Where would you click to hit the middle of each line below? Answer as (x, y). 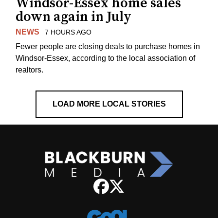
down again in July (73, 17)
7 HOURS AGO (68, 32)
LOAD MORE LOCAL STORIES (109, 104)
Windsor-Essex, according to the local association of (105, 58)
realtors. (29, 70)
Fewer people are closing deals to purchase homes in (108, 47)
